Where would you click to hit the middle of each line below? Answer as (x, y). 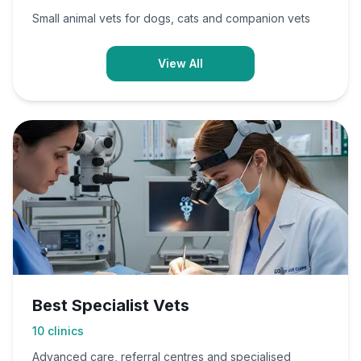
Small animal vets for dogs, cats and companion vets (171, 18)
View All (180, 63)
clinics (66, 331)
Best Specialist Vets (111, 305)
